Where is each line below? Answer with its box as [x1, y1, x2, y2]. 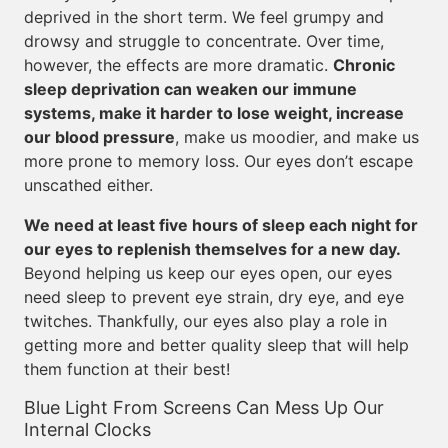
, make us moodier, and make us [175, 127, 419, 147]
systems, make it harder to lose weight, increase [24, 103, 404, 123]
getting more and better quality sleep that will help [24, 335, 409, 355]
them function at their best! [24, 359, 230, 379]
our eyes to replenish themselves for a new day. [24, 239, 401, 259]
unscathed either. [24, 175, 153, 195]
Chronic [333, 55, 395, 75]
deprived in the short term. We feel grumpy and [24, 7, 384, 27]
